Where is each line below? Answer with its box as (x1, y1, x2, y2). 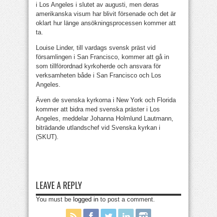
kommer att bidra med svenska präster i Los (36, 106, 160, 113)
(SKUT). (36, 133, 59, 140)
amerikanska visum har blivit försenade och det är (36, 10, 176, 17)
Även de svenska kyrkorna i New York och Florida (36, 96, 176, 104)
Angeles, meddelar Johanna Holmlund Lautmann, (36, 115, 173, 122)
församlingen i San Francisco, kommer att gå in (36, 53, 169, 61)
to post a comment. (98, 196, 155, 203)
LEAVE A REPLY (36, 179, 82, 191)
